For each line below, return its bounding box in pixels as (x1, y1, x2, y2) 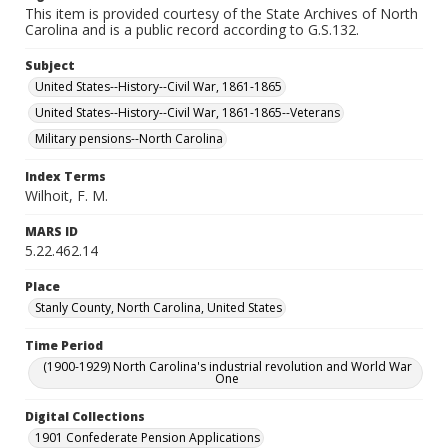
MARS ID (25, 223, 78, 240)
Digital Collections (25, 408, 145, 425)
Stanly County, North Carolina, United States (35, 299, 282, 316)
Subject (25, 57, 75, 74)
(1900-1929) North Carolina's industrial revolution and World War (42, 358, 412, 375)
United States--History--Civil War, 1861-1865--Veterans (35, 104, 340, 121)
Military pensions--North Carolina (35, 130, 223, 147)
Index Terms (25, 168, 106, 185)
